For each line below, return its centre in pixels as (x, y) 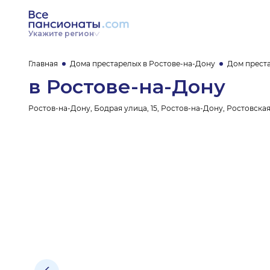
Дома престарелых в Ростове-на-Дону (143, 64)
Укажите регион (61, 33)
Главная (43, 64)
